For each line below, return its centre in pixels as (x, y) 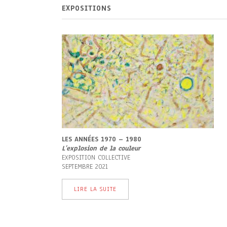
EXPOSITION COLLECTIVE (96, 158)
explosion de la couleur (103, 148)
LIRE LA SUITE (95, 189)
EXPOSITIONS (87, 8)
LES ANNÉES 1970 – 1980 (102, 139)
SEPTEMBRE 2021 (85, 167)
